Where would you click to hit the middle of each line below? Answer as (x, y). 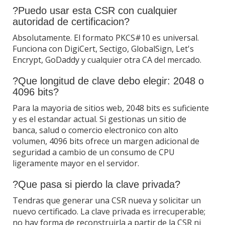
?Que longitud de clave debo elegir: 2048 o (108, 81)
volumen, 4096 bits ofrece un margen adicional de (106, 141)
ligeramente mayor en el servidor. (76, 163)
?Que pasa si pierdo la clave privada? (96, 184)
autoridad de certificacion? (71, 21)
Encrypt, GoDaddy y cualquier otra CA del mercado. (107, 60)
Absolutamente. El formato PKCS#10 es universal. (106, 37)
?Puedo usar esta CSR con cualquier (95, 10)
